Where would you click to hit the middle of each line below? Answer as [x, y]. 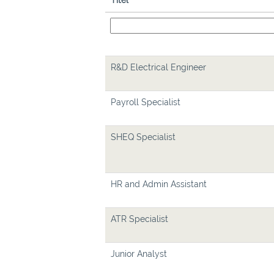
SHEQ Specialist [143, 137]
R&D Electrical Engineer [158, 67]
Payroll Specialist [146, 102]
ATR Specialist [139, 219]
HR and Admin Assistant [159, 184]
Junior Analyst [139, 254]
